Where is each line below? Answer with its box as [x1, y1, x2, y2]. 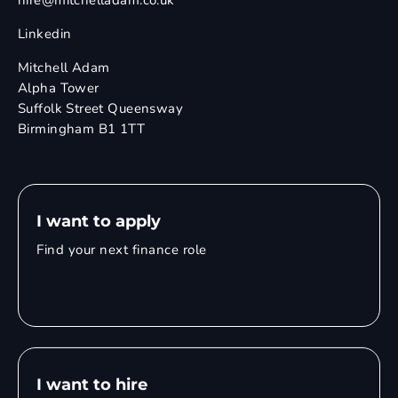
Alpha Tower [18, 79, 99, 98]
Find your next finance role [36, 241, 207, 259]
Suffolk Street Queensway [18, 99, 184, 118]
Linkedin [18, 25, 72, 44]
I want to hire [36, 372, 147, 393]
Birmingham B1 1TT [18, 120, 146, 139]
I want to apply [36, 211, 161, 232]
